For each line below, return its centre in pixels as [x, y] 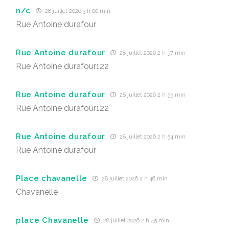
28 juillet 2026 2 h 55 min [152, 95]
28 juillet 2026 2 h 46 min [134, 179]
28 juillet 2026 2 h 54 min [152, 137]
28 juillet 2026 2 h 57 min [152, 53]
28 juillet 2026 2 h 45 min [136, 221]
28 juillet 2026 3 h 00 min [77, 11]
